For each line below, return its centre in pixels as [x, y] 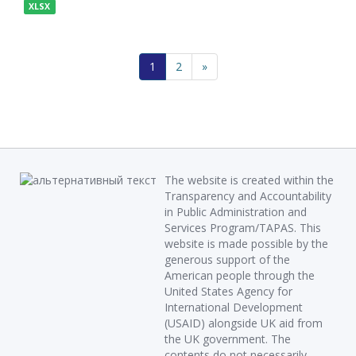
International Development [234, 307]
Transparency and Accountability [248, 196]
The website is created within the [249, 180]
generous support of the [227, 259]
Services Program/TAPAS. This [243, 228]
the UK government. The [228, 339]
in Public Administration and [236, 212]
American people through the [240, 275]
